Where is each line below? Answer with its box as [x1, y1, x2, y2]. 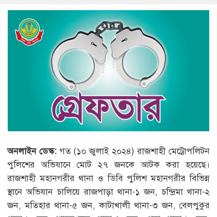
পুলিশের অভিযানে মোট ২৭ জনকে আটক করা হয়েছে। [7, 159, 210, 170]
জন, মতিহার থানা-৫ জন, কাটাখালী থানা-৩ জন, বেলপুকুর [7, 200, 210, 211]
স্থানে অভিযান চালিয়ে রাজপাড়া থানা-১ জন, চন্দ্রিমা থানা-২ [7, 186, 210, 198]
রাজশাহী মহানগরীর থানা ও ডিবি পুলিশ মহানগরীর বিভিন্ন [7, 173, 210, 184]
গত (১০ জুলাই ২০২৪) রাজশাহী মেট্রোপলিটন [60, 146, 210, 157]
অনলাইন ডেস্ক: [7, 146, 60, 157]
